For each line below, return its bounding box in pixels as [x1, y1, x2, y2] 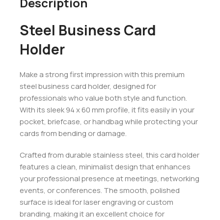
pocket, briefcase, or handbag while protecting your [20, 116, 198, 127]
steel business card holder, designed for [20, 81, 156, 92]
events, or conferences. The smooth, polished [20, 185, 180, 196]
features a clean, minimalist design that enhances [20, 162, 191, 172]
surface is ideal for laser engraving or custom [20, 197, 173, 208]
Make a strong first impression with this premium [20, 69, 185, 80]
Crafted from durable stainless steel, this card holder [20, 150, 199, 161]
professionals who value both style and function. [20, 93, 187, 104]
